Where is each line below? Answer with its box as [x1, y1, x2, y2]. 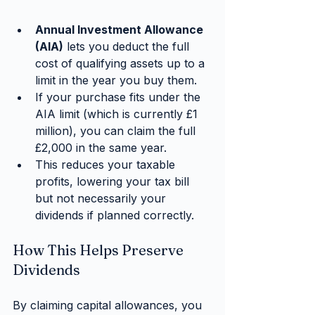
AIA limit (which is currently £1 [35, 107, 201, 122]
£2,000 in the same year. [35, 141, 167, 155]
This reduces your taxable [35, 157, 179, 172]
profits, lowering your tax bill [35, 174, 193, 189]
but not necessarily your [35, 191, 169, 206]
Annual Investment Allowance [35, 22, 206, 37]
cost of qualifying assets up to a [35, 56, 208, 71]
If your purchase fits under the [35, 90, 204, 105]
